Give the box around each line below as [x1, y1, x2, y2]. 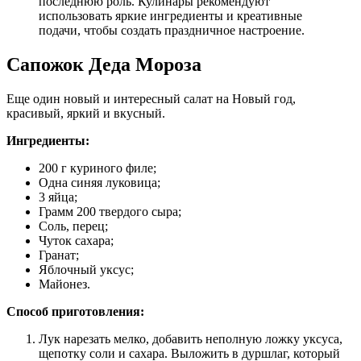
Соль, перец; [39, 218, 108, 233]
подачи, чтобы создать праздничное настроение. [39, 23, 305, 37]
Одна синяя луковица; [39, 175, 160, 189]
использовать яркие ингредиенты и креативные [39, 8, 302, 23]
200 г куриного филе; [39, 160, 156, 175]
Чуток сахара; [39, 233, 114, 247]
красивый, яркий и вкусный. [6, 106, 165, 120]
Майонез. [39, 276, 90, 291]
